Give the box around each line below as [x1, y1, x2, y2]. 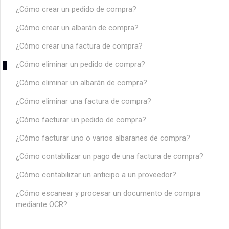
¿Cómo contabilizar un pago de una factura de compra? [16, 152, 203, 162]
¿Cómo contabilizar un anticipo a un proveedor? [16, 170, 176, 180]
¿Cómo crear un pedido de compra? [16, 5, 136, 14]
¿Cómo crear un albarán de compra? [16, 23, 139, 33]
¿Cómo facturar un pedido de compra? [16, 115, 146, 125]
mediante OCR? [16, 200, 67, 210]
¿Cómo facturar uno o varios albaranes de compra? [16, 133, 190, 143]
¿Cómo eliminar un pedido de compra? [16, 60, 145, 70]
